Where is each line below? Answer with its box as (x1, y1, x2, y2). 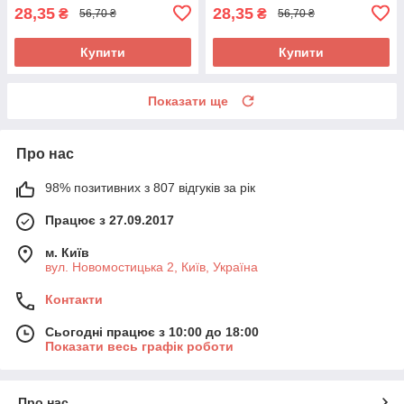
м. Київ (45, 244, 89, 260)
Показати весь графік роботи (45, 338, 234, 353)
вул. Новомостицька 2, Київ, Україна (45, 259, 258, 274)
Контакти (45, 291, 103, 307)
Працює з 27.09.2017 (45, 212, 174, 227)
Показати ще (148, 93, 228, 108)
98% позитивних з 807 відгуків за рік (45, 179, 255, 195)
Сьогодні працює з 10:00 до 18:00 (45, 324, 259, 339)
